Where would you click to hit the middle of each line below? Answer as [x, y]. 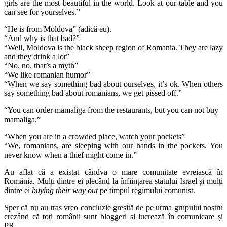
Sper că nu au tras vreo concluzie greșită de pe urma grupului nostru [113, 207]
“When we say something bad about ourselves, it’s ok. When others [113, 84]
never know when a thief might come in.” [70, 155]
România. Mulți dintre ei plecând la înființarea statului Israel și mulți [113, 181]
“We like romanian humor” [47, 74]
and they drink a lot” [37, 56]
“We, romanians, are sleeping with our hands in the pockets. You [113, 145]
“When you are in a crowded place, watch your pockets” [94, 136]
